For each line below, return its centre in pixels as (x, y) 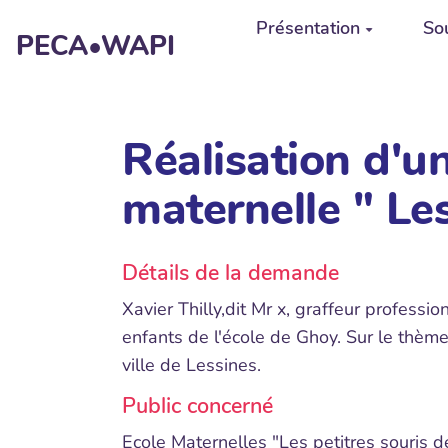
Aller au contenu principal (128, 24)
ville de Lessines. (191, 365)
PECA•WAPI (96, 46)
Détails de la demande (230, 273)
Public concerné (197, 406)
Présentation (307, 28)
